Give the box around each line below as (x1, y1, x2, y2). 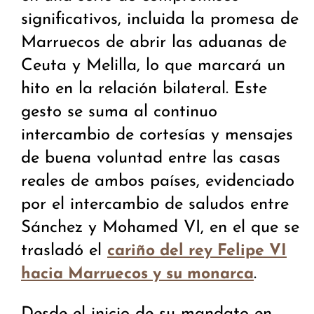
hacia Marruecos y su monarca (21, 266, 254, 283)
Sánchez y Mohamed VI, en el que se (21, 219, 299, 237)
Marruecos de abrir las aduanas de (21, 34, 287, 52)
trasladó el (21, 243, 107, 260)
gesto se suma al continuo (21, 104, 217, 121)
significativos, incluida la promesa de (21, 11, 299, 29)
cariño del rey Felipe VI (107, 243, 287, 260)
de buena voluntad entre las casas (21, 150, 280, 168)
